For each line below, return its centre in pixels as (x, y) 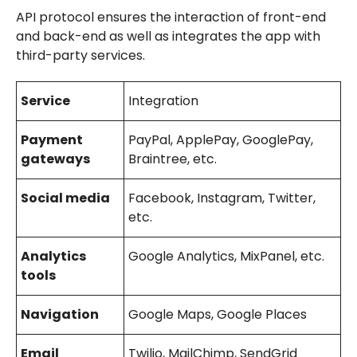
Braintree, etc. (172, 159)
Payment (51, 139)
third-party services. (80, 55)
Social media (65, 198)
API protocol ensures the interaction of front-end (171, 17)
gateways (55, 159)
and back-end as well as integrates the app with (168, 36)
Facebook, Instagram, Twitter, (222, 198)
